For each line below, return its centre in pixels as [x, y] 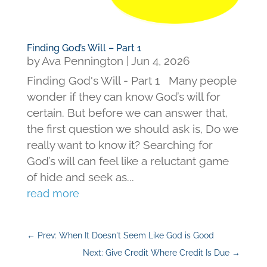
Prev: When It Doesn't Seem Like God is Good [125, 236]
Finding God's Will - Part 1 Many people [131, 81]
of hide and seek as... [80, 177]
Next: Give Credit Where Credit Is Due [156, 253]
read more [53, 194]
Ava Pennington [82, 61]
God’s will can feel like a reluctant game [128, 161]
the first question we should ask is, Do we [132, 129]
